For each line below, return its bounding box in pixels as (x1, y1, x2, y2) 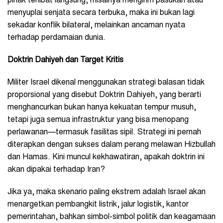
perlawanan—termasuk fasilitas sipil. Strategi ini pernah (7, 128, 201, 136)
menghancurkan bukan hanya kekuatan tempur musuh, (7, 103, 196, 111)
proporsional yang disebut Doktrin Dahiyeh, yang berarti (7, 91, 201, 99)
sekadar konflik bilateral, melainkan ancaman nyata (7, 21, 185, 29)
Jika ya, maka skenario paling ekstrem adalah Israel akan (7, 188, 206, 196)
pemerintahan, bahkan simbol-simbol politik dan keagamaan (7, 213, 216, 221)
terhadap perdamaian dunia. (7, 33, 106, 42)
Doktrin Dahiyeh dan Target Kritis (7, 56, 123, 64)
